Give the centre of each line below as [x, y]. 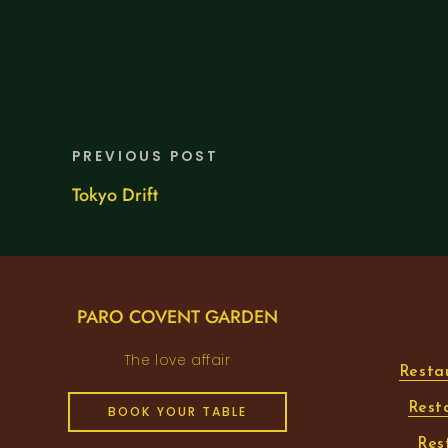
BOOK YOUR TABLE [177, 412]
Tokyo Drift [115, 195]
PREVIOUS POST [145, 157]
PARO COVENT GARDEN [177, 317]
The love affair [177, 361]
